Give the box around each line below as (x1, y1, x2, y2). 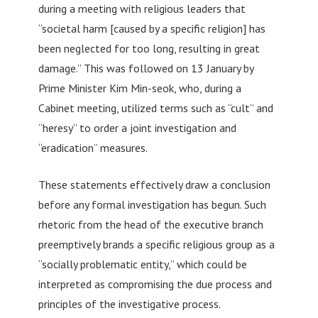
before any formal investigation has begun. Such (38, 197, 266, 212)
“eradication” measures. (38, 140, 148, 155)
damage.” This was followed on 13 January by (38, 60, 253, 75)
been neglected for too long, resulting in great (38, 40, 260, 55)
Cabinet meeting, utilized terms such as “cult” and (38, 100, 273, 115)
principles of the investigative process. (38, 296, 221, 311)
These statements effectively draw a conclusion (38, 177, 270, 192)
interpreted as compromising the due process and (38, 276, 272, 291)
